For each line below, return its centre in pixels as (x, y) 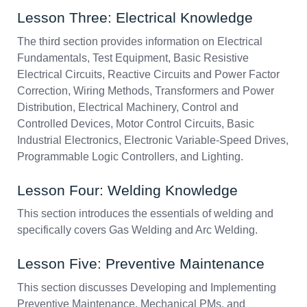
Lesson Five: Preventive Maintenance (141, 264)
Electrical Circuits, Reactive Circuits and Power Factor (148, 74)
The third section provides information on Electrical (140, 41)
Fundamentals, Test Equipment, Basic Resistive (133, 58)
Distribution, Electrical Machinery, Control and (128, 107)
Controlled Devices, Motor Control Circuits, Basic (136, 123)
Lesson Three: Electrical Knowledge (135, 18)
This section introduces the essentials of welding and (145, 214)
